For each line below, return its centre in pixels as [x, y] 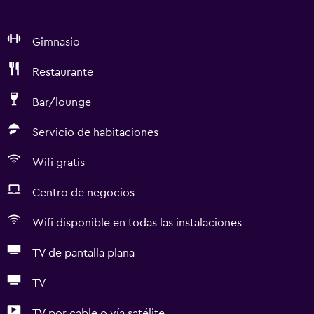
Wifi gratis [59, 163]
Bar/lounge [62, 102]
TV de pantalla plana [83, 253]
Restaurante [63, 72]
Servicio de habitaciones [95, 132]
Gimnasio [56, 42]
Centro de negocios [83, 193]
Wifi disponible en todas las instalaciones [137, 223]
